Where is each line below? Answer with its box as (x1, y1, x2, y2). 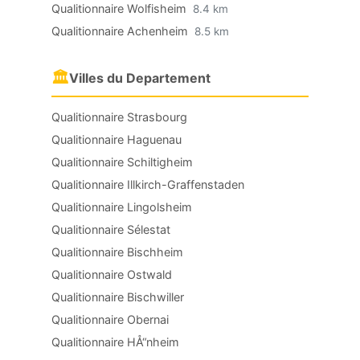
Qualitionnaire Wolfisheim (51, 2, 190, 15)
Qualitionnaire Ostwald (51, 268, 172, 281)
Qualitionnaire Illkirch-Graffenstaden (51, 178, 244, 191)
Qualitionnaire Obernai (51, 313, 169, 326)
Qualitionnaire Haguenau (51, 133, 182, 146)
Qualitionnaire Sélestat (51, 223, 170, 236)
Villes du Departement (69, 70, 211, 86)
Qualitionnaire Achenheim (51, 24, 191, 38)
